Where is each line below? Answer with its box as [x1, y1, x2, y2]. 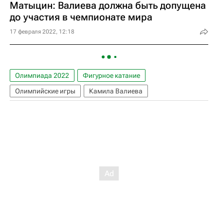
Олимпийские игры [15, 87, 75, 95]
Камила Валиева [89, 87, 143, 95]
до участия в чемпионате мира [10, 11, 152, 23]
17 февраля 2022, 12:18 [10, 28, 74, 35]
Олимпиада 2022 [15, 72, 69, 79]
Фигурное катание [83, 72, 140, 79]
